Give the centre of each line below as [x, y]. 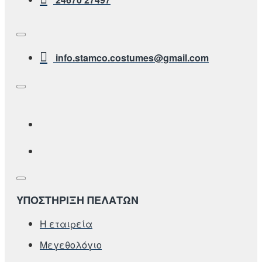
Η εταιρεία [66, 223]
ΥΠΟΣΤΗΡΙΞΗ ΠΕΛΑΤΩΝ [77, 200]
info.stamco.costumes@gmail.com [132, 57]
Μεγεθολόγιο [71, 244]
